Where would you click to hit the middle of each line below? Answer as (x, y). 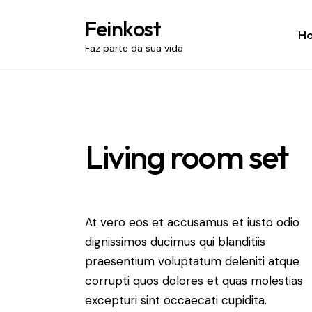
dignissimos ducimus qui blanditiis (175, 241)
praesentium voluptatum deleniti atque (192, 261)
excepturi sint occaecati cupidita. (176, 300)
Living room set (187, 157)
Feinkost (123, 29)
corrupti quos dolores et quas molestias (194, 280)
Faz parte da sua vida (134, 48)
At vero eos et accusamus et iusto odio (192, 222)
